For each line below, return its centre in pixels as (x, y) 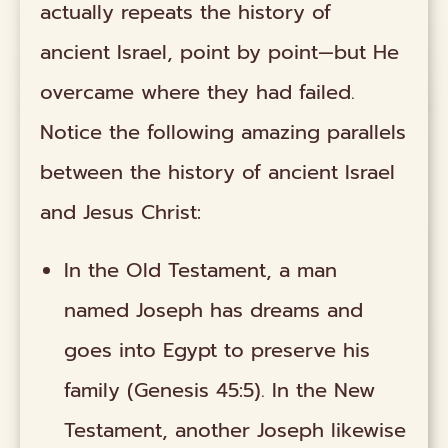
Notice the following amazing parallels (223, 131)
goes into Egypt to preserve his (217, 349)
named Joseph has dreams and (214, 309)
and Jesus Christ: (121, 211)
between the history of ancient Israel (218, 171)
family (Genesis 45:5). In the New (220, 389)
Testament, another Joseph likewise (235, 429)
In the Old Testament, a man (201, 269)
